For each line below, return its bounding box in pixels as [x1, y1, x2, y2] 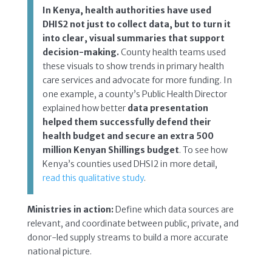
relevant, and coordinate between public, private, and [27, 217, 239, 229]
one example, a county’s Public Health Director [42, 88, 227, 100]
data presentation [127, 102, 208, 114]
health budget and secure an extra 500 [42, 130, 214, 141]
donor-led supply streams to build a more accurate [27, 231, 228, 243]
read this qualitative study [42, 172, 144, 183]
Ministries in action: [27, 203, 114, 215]
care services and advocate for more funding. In [42, 74, 232, 86]
